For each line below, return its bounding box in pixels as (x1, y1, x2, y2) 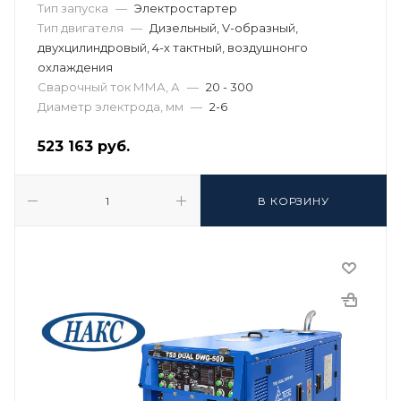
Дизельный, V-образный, (149, 21, 298, 35)
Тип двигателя (38, 21, 124, 35)
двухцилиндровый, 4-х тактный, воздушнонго (38, 40, 308, 55)
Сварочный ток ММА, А (38, 80, 180, 94)
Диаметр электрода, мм (38, 99, 183, 114)
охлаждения (38, 60, 113, 74)
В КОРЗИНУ (258, 194, 329, 208)
